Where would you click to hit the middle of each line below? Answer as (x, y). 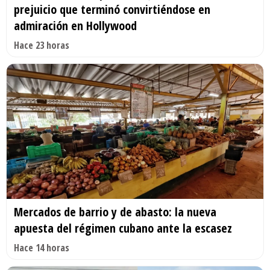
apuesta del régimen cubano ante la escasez (123, 228)
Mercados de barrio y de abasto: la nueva (115, 212)
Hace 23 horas (42, 46)
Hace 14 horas (42, 248)
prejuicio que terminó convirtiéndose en (112, 10)
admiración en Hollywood (75, 26)
